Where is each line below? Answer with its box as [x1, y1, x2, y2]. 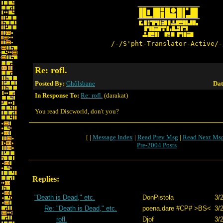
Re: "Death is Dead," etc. [44, 205, 117, 212]
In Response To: [35, 92, 79, 99]
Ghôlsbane [66, 80, 95, 87]
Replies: [32, 175, 59, 183]
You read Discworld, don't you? [35, 108, 119, 115]
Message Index [92, 133, 133, 141]
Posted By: [35, 80, 66, 87]
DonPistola [142, 194, 174, 201]
